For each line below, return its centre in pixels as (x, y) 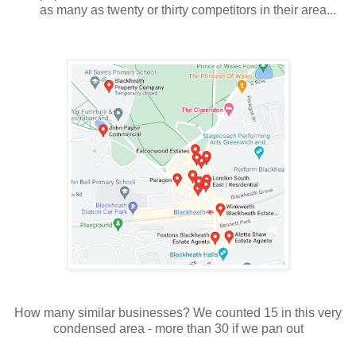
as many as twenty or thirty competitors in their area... (188, 10)
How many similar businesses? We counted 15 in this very (178, 313)
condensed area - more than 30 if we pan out (178, 329)
